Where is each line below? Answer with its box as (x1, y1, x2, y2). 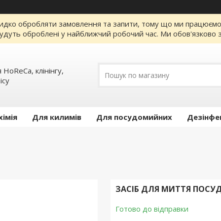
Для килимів (32, 112, 81, 122)
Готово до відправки (115, 204, 188, 214)
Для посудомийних (96, 112, 172, 122)
